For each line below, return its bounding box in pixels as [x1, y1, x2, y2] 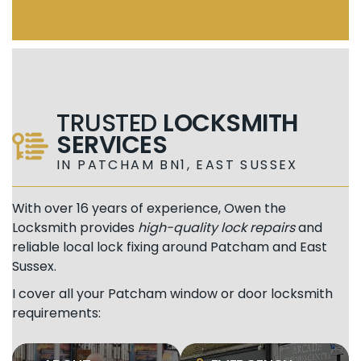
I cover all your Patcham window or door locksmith [12, 284, 333, 304]
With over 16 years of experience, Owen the [12, 199, 286, 218]
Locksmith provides [12, 218, 138, 238]
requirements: [12, 304, 101, 323]
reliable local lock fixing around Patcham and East [12, 238, 327, 257]
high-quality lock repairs [138, 218, 295, 238]
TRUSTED [56, 106, 163, 140]
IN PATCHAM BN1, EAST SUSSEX [56, 156, 298, 175]
